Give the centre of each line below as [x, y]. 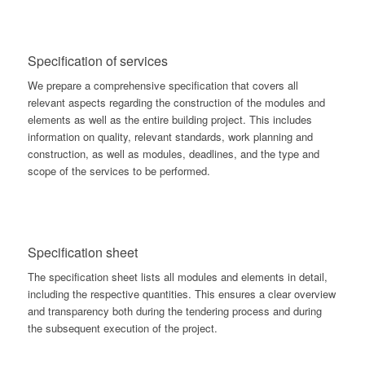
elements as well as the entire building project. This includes [169, 119]
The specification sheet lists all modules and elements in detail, [177, 276]
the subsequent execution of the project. [122, 328]
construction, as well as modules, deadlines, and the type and [173, 153]
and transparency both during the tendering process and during [174, 310]
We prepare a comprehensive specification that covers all [163, 85]
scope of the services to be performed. [119, 170]
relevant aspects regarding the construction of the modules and [176, 102]
